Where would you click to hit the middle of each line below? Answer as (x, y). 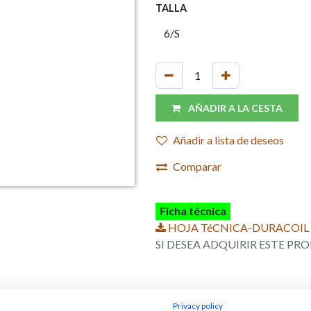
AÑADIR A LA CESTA (235, 108)
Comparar (197, 167)
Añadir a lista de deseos (228, 140)
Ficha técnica (193, 211)
